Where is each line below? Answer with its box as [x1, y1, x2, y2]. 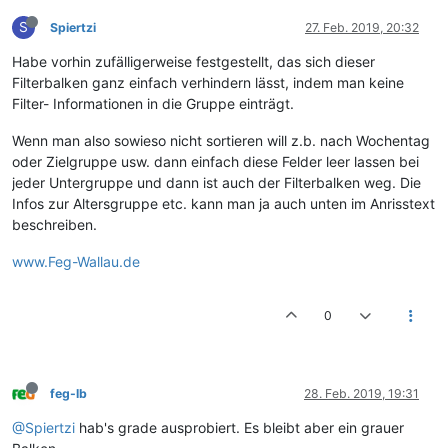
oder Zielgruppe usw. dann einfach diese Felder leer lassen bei [12, 153, 419, 171]
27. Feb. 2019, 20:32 [305, 20, 419, 36]
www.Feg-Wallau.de [12, 253, 140, 271]
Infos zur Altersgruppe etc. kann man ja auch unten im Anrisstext [12, 195, 435, 213]
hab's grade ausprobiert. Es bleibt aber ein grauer [75, 419, 404, 437]
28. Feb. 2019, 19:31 [304, 386, 419, 402]
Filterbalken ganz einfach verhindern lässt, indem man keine [12, 74, 404, 92]
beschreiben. [12, 216, 97, 234]
